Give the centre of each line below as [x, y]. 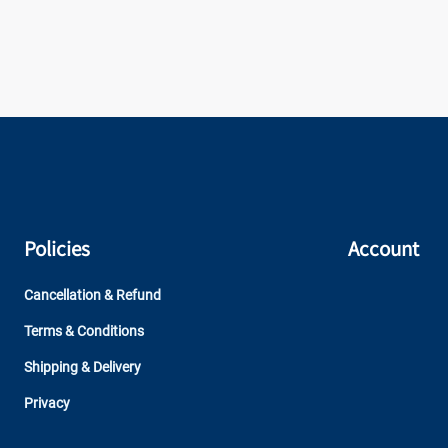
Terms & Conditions [84, 331]
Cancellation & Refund [92, 295]
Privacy [47, 403]
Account [384, 248]
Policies [57, 248]
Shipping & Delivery [82, 367]
